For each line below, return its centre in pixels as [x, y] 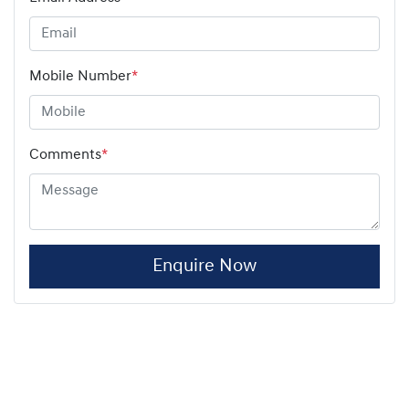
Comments [65, 155]
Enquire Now [204, 266]
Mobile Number [80, 76]
